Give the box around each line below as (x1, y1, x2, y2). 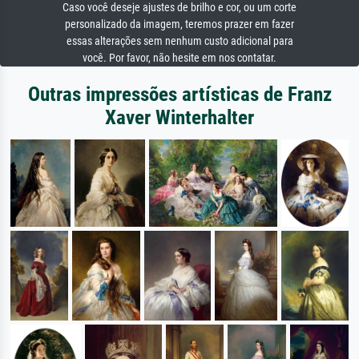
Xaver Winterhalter (105, 106, 254, 130)
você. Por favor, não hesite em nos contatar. (83, 51, 276, 66)
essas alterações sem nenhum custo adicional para (66, 34, 293, 49)
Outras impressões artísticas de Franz (27, 83, 332, 107)
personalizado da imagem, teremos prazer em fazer (65, 18, 294, 32)
